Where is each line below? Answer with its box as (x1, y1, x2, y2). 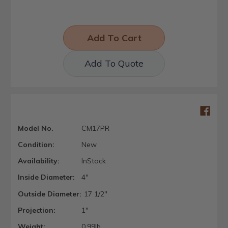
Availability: (18, 156, 60, 166)
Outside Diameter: (18, 189, 81, 198)
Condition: (18, 140, 54, 150)
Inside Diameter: (18, 173, 75, 182)
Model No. (18, 123, 53, 133)
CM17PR (81, 123, 109, 133)
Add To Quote (84, 57, 144, 69)
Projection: (18, 205, 55, 215)
